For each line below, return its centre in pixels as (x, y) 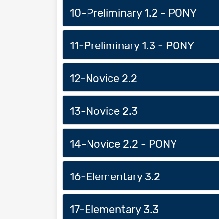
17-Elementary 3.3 (114, 209)
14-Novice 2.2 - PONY (123, 144)
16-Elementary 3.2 (115, 176)
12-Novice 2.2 (104, 78)
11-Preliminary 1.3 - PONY (132, 45)
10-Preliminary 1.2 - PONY (133, 13)
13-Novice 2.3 (104, 111)
